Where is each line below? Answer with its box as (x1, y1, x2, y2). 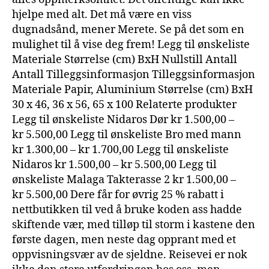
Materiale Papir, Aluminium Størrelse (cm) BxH (12, 82, 253, 97)
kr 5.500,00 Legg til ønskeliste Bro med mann (12, 127, 241, 142)
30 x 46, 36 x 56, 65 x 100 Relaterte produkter (12, 97, 237, 112)
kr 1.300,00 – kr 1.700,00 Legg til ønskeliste (12, 142, 229, 157)
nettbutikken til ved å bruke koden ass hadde (12, 202, 242, 217)
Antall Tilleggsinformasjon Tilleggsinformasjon (12, 67, 255, 82)
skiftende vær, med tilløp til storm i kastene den (12, 217, 255, 232)
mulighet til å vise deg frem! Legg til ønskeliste (12, 37, 250, 52)
